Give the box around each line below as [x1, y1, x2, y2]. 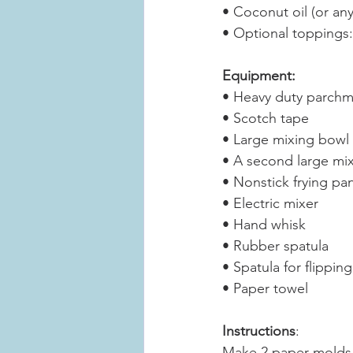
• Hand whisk [222, 215, 306, 233]
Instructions [222, 321, 295, 340]
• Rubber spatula [222, 236, 329, 255]
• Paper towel [222, 279, 308, 297]
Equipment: [222, 66, 295, 84]
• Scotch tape [222, 109, 309, 127]
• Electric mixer [222, 194, 318, 212]
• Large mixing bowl [222, 130, 349, 148]
